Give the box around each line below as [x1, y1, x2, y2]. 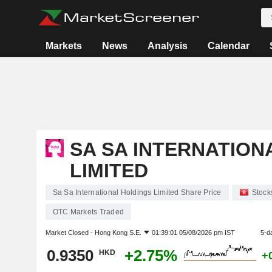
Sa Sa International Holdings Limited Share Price [52, 188, 222, 197]
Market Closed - [45, 229, 95, 236]
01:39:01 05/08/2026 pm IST [151, 229, 235, 236]
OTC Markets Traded [52, 208, 124, 216]
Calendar [208, 41, 250, 51]
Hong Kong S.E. [94, 229, 141, 236]
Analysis [148, 41, 188, 51]
